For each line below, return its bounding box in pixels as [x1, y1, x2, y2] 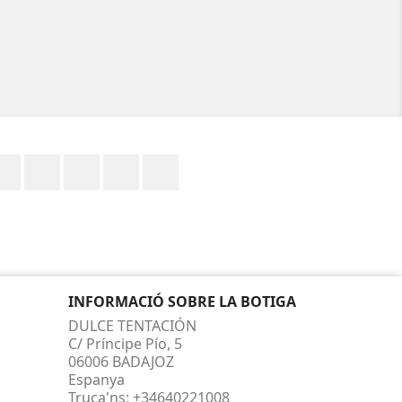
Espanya [68, 370, 125, 389]
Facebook [21, 153, 86, 173]
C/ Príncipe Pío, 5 [68, 334, 182, 354]
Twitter [60, 153, 109, 173]
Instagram [179, 153, 249, 173]
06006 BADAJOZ [68, 352, 174, 371]
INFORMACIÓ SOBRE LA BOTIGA [68, 292, 296, 311]
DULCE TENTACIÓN [68, 316, 197, 336]
